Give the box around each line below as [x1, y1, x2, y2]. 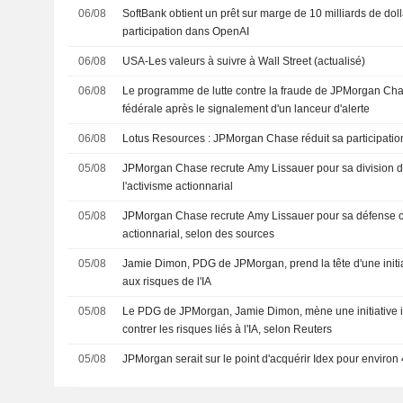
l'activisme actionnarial [122, 180, 234, 193]
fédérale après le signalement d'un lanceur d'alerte [122, 103, 371, 116]
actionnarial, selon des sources [122, 228, 275, 241]
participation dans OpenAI [122, 25, 250, 39]
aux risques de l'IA [122, 275, 212, 289]
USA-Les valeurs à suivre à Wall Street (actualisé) [122, 55, 366, 68]
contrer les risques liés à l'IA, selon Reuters [122, 323, 333, 336]
